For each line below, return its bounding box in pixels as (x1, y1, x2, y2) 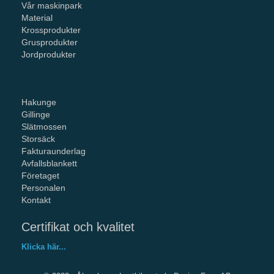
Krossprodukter (21, 24, 81, 35)
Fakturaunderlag (21, 146, 86, 156)
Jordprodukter (21, 49, 76, 59)
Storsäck (21, 133, 55, 144)
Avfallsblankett (21, 158, 80, 168)
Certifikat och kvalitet (21, 220, 135, 234)
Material (21, 12, 53, 23)
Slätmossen (21, 121, 67, 131)
